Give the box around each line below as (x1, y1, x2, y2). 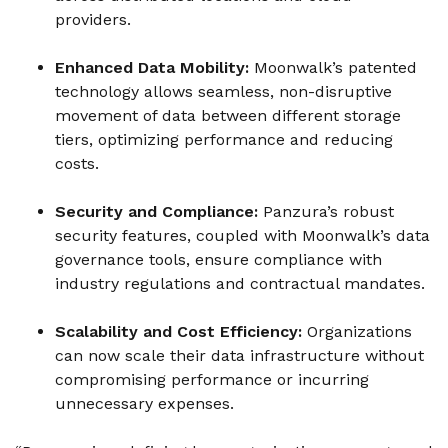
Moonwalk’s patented (254, 58, 417, 77)
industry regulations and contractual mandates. (55, 274, 430, 293)
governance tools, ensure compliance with (55, 250, 382, 269)
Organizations (307, 322, 412, 341)
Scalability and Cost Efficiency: (55, 322, 302, 341)
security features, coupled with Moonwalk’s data (55, 226, 430, 245)
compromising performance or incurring (55, 370, 369, 389)
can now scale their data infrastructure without (55, 346, 424, 365)
